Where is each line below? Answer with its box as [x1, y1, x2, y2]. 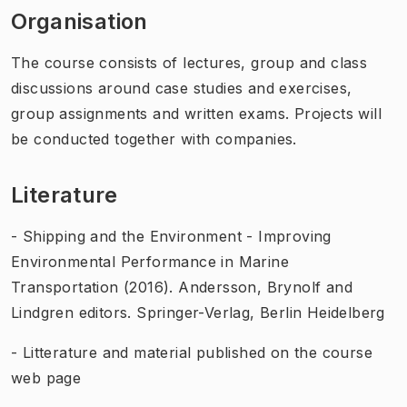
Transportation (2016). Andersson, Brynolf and [11, 277, 352, 296]
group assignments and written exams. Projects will [11, 104, 382, 123]
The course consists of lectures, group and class [11, 53, 368, 72]
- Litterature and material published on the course [11, 342, 372, 362]
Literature [11, 181, 117, 208]
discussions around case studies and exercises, [11, 78, 352, 97]
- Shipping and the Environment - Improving [11, 226, 332, 245]
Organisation [11, 7, 148, 35]
